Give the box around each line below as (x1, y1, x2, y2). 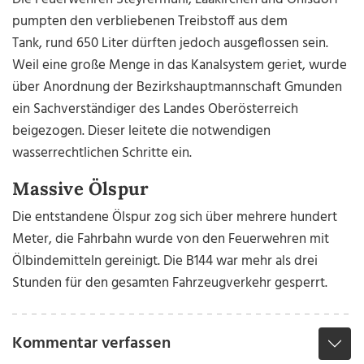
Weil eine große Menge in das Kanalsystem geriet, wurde (12, 54, 348, 77)
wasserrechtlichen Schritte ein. (12, 142, 196, 165)
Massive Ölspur (12, 177, 149, 201)
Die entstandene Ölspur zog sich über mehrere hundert (12, 206, 338, 229)
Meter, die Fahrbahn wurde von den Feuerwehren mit (12, 228, 330, 251)
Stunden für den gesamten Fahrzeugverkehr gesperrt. (12, 272, 328, 295)
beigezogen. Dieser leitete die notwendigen (12, 120, 271, 143)
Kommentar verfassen (12, 331, 171, 357)
